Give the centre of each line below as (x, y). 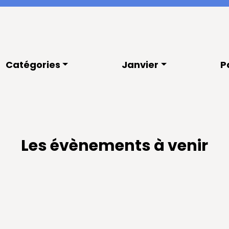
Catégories (33, 65)
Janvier (140, 65)
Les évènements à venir (114, 146)
